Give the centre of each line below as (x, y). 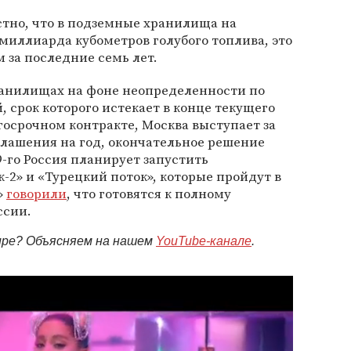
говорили (36, 194)
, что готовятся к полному (149, 194)
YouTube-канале (204, 241)
